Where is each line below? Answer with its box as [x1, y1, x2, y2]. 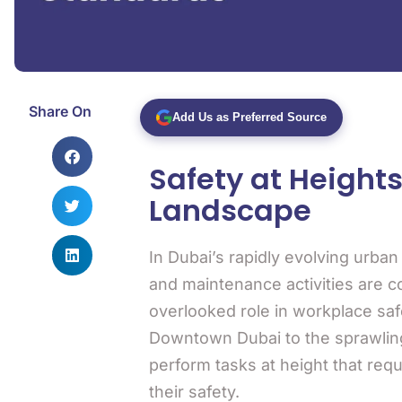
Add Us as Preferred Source [171, 110, 327, 124]
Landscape [148, 190, 311, 231]
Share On [29, 102, 92, 120]
